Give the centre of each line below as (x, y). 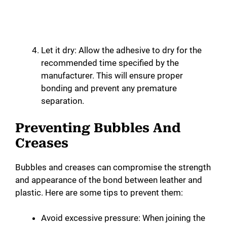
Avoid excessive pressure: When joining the (123, 218)
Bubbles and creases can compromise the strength (113, 167)
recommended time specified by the (110, 63)
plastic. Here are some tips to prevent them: (99, 192)
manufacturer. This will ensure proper (112, 76)
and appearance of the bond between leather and (109, 180)
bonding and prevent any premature (109, 88)
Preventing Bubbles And (98, 128)
